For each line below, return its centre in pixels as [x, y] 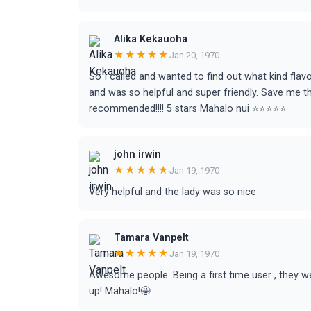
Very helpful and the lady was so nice [173, 192]
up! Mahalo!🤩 [119, 291]
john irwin [137, 154]
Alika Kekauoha [151, 39]
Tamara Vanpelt [151, 238]
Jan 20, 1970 [194, 55]
